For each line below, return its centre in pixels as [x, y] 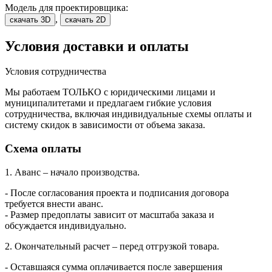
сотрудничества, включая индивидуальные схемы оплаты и [128, 114]
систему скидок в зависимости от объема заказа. [105, 125]
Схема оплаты [43, 149]
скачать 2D [85, 19]
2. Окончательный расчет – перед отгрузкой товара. [112, 246]
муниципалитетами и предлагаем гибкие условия [108, 103]
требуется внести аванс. [54, 203]
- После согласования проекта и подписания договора [117, 192]
